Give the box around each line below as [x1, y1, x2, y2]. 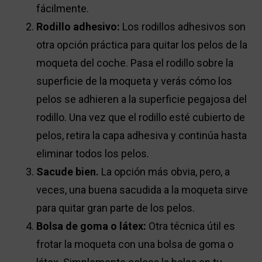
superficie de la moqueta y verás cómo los [36, 75, 233, 88]
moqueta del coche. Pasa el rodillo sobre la [36, 57, 234, 70]
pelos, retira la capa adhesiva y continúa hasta [36, 129, 247, 142]
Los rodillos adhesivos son [120, 20, 246, 33]
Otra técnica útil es [146, 220, 236, 233]
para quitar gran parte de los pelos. [36, 202, 195, 215]
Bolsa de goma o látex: [36, 220, 147, 233]
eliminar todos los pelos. [36, 147, 150, 160]
